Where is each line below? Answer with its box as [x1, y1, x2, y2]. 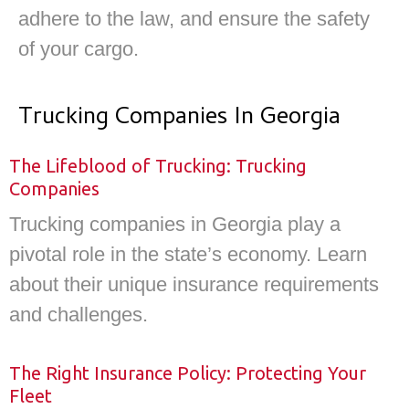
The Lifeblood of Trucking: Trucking [9, 155, 307, 177]
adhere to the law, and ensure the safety [18, 7, 370, 31]
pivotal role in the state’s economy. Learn [9, 243, 367, 267]
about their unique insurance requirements [9, 273, 379, 297]
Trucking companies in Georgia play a [9, 213, 341, 236]
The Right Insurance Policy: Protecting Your [9, 362, 366, 383]
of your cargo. [18, 37, 139, 61]
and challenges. [9, 303, 148, 327]
